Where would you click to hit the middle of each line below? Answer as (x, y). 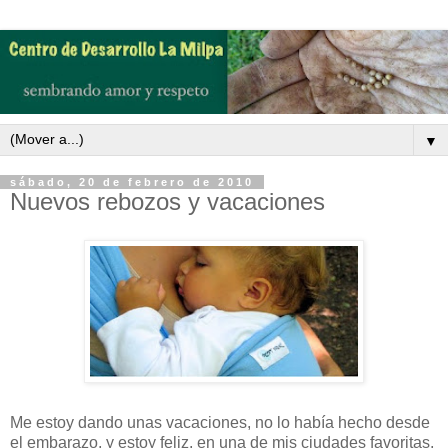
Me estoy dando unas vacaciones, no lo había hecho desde (220, 422)
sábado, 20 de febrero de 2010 (132, 182)
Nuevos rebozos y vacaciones (167, 201)
